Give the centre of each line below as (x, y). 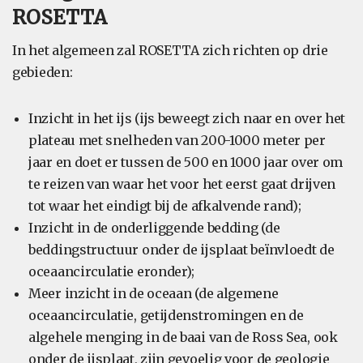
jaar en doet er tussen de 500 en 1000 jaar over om (186, 162)
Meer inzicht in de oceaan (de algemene (154, 293)
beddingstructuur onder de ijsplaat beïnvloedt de (181, 250)
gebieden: (43, 72)
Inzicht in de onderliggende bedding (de (154, 228)
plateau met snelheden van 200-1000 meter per (177, 140)
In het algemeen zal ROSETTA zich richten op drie (170, 50)
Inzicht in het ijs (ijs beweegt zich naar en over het (187, 118)
